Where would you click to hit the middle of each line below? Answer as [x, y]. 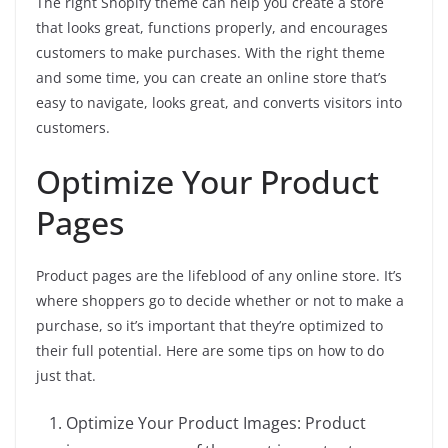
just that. [66, 375]
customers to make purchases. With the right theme [210, 52]
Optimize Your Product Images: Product [216, 423]
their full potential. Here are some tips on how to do [210, 350]
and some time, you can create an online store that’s [211, 77]
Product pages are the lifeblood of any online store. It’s [219, 275]
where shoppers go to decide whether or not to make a [220, 300]
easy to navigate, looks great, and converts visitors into [219, 102]
